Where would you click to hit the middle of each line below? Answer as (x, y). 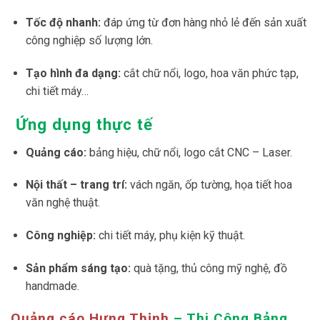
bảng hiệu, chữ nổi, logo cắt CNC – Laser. (189, 152)
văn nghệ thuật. (62, 203)
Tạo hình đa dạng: (73, 73)
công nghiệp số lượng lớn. (89, 40)
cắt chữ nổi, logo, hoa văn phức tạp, (209, 73)
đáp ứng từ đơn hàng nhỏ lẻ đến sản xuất (203, 22)
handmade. (52, 286)
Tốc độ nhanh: (63, 22)
